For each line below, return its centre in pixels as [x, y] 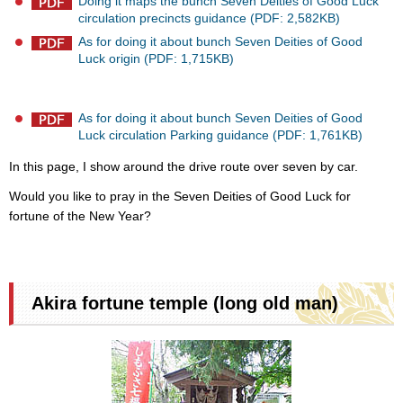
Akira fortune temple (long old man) [185, 304]
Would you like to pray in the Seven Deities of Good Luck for [180, 196]
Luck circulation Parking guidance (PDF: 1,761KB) [220, 134]
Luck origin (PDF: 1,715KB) [156, 58]
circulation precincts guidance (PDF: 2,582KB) [209, 18]
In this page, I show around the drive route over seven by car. [184, 166]
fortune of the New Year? [80, 215]
